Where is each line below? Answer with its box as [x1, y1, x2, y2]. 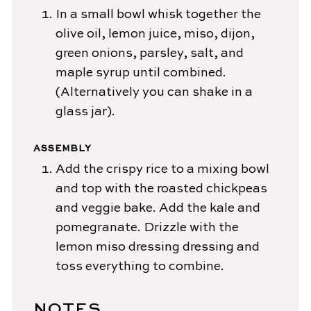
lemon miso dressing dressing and [55, 241, 260, 254]
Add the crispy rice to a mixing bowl [55, 163, 269, 176]
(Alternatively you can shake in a [55, 86, 253, 99]
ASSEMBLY [33, 144, 92, 154]
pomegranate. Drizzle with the [55, 221, 239, 235]
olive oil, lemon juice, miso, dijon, [55, 28, 255, 41]
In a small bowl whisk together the [55, 8, 261, 22]
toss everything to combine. [55, 260, 224, 274]
